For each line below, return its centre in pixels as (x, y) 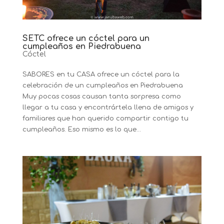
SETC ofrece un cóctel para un (86, 38)
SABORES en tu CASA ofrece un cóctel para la (101, 74)
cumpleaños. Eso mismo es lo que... (81, 129)
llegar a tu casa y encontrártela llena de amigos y (108, 107)
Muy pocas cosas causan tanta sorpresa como (101, 96)
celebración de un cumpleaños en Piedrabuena (104, 85)
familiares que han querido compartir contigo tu (105, 118)
